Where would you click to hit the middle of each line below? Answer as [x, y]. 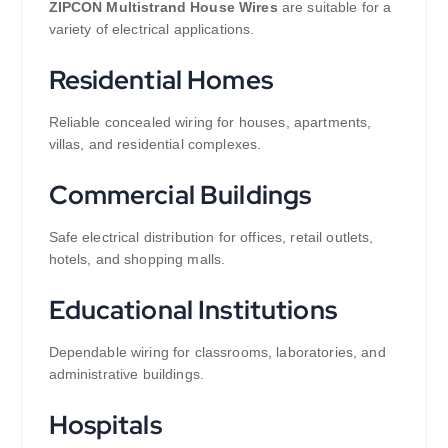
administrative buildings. [126, 373]
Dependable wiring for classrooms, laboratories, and [217, 351]
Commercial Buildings [180, 194]
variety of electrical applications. [151, 29]
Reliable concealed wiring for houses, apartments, [210, 122]
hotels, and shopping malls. [137, 258]
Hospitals [105, 424]
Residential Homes [160, 80]
